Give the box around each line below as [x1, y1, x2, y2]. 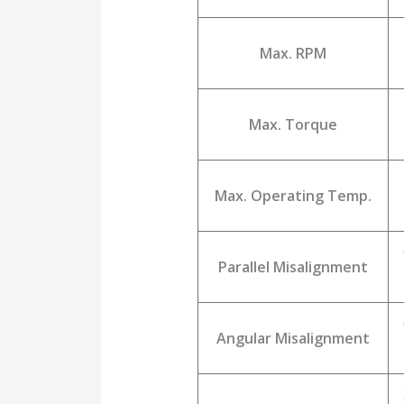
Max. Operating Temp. [214, 186, 372, 207]
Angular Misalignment [216, 328, 370, 349]
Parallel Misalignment [217, 257, 368, 278]
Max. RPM [259, 43, 326, 64]
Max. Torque [248, 115, 337, 135]
